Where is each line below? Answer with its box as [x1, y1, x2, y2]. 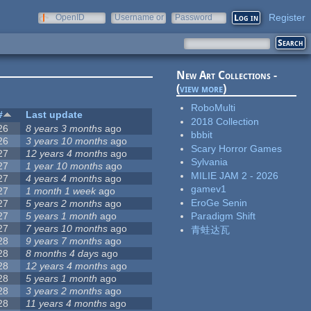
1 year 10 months [26, 160, 103, 172]
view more [180, 82, 224, 96]
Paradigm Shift [191, 210, 256, 222]
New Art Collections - [176, 69, 278, 83]
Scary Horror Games [191, 142, 283, 154]
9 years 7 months [26, 235, 103, 247]
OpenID [56, 12, 85, 22]
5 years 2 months [26, 198, 103, 210]
